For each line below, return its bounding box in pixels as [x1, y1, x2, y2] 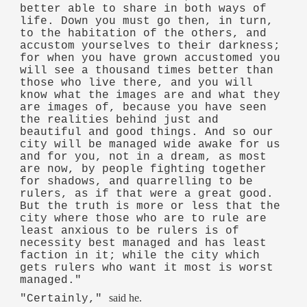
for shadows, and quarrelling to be [20, 175, 254, 188]
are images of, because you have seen [20, 101, 267, 114]
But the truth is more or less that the [20, 200, 281, 213]
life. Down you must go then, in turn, [20, 15, 274, 28]
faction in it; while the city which [20, 249, 260, 262]
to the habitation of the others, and [20, 27, 267, 40]
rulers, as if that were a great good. [20, 188, 274, 201]
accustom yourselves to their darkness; [20, 40, 281, 53]
